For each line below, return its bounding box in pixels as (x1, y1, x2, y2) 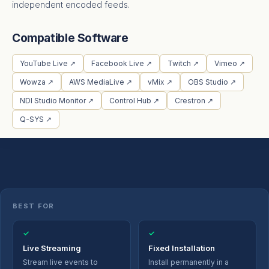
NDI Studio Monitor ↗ (20, 95, 94, 105)
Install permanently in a (148, 257, 229, 267)
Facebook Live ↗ (91, 58, 152, 68)
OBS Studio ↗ (188, 77, 236, 86)
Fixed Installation (148, 243, 215, 253)
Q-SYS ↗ (20, 114, 52, 124)
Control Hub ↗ (109, 95, 159, 105)
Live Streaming (23, 243, 81, 253)
